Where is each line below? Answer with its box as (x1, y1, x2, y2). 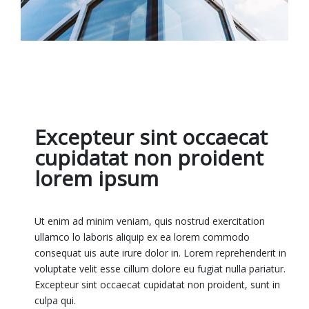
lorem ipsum (34, 163, 159, 192)
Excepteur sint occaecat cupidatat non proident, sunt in (34, 277, 280, 291)
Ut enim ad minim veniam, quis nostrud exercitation (34, 214, 265, 228)
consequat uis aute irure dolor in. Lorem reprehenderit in (34, 246, 286, 259)
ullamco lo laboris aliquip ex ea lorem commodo (34, 230, 250, 243)
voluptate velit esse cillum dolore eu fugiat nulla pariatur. (34, 261, 286, 275)
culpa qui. (34, 293, 76, 307)
